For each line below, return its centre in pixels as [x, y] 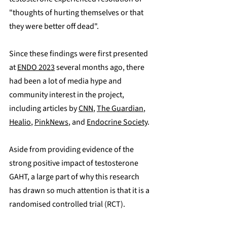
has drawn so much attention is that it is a [80, 190]
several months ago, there [100, 67]
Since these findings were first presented [79, 53]
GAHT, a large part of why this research [75, 177]
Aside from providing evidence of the [72, 149]
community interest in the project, [67, 94]
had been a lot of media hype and [66, 81]
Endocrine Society [117, 122]
